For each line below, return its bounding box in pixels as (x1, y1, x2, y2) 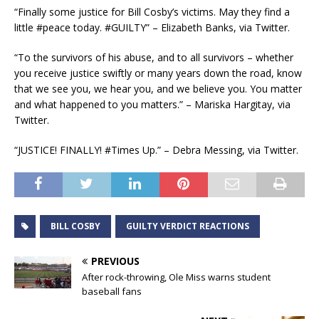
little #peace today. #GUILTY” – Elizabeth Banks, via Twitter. (14, 21, 290, 35)
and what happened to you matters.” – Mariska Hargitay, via (14, 98, 291, 112)
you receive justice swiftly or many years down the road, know (14, 66, 302, 80)
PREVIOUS (91, 254, 140, 268)
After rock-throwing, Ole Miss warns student (82, 271, 271, 284)
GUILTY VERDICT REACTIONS (126, 220, 249, 233)
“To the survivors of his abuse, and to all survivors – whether (14, 51, 293, 65)
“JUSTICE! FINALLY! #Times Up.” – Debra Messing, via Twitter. (14, 143, 298, 157)
